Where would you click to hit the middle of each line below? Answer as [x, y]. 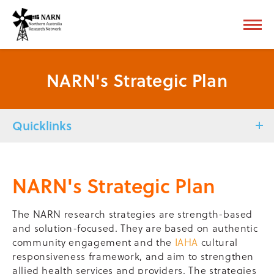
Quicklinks [42, 125]
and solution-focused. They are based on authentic [135, 228]
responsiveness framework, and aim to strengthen [133, 256]
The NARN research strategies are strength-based [133, 214]
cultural [218, 242]
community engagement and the [94, 242]
